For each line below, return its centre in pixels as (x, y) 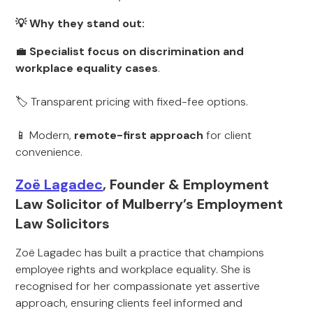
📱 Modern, (45, 135)
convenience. (49, 152)
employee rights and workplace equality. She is (133, 269)
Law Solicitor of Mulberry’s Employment (150, 204)
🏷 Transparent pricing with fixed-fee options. (132, 102)
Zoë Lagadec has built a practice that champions (140, 253)
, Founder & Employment (186, 184)
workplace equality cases (87, 68)
